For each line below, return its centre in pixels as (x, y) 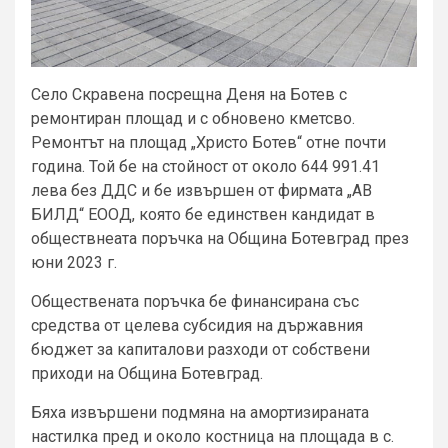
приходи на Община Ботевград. (147, 373)
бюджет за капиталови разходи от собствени (200, 349)
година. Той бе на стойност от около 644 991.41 (205, 166)
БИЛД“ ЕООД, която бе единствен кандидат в (203, 214)
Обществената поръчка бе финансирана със (195, 301)
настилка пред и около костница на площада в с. (212, 436)
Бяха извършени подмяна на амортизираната (200, 412)
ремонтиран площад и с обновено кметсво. (193, 118)
